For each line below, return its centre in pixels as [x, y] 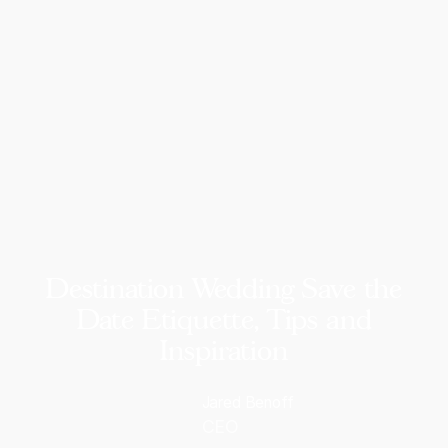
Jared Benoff [247, 403]
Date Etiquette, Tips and [224, 318]
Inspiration [224, 349]
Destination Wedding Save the [224, 287]
